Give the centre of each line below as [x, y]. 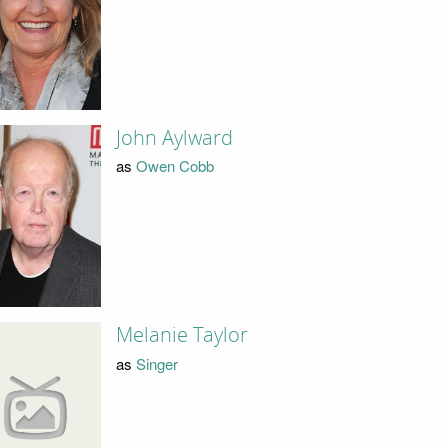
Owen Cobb [174, 166]
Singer [156, 363]
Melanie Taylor [181, 335]
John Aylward [174, 137]
